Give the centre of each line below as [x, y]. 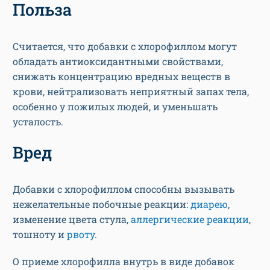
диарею [209, 204]
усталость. [38, 122]
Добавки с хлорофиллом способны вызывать [124, 189]
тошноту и [40, 234]
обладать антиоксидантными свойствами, [118, 61]
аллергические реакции [190, 219]
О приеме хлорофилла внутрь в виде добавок [124, 262]
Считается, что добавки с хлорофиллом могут [125, 46]
